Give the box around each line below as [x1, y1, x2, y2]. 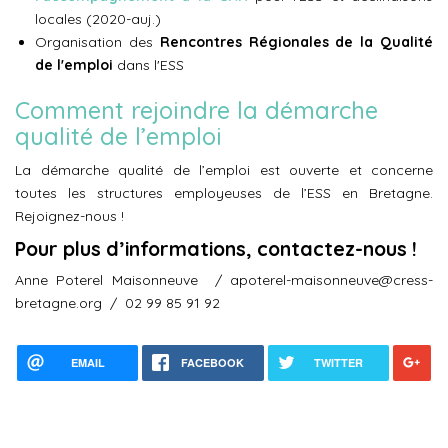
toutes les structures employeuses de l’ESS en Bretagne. [15, 184, 433, 202]
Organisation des [35, 33, 160, 51]
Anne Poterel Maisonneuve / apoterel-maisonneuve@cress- [15, 271, 433, 289]
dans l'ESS [113, 56, 184, 74]
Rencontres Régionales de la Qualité [159, 33, 434, 51]
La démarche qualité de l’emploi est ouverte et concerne [15, 161, 433, 179]
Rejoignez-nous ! [15, 207, 124, 225]
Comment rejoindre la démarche [15, 95, 378, 125]
